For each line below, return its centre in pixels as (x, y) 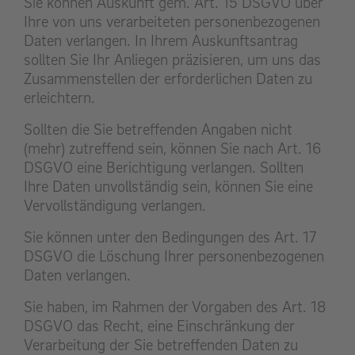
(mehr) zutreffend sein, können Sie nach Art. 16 (172, 149)
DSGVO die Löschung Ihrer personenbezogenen (174, 256)
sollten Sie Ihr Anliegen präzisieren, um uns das (172, 60)
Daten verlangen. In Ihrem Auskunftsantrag (161, 41)
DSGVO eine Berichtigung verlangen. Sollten (164, 168)
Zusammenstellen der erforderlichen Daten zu (168, 79)
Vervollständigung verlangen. (115, 206)
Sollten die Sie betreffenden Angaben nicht (158, 130)
